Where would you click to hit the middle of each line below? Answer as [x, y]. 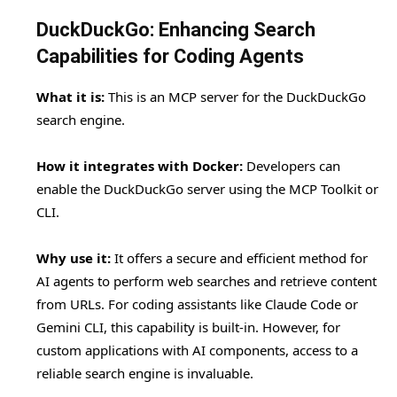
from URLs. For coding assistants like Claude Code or [197, 304]
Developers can [292, 166]
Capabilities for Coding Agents [170, 57]
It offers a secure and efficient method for [239, 258]
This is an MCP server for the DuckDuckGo [235, 97]
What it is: [70, 97]
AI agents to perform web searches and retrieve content [206, 281]
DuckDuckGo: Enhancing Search [176, 30]
